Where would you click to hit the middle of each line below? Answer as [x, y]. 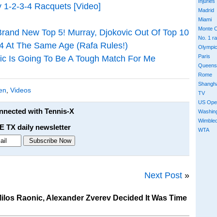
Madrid [206, 10]
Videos [21, 90]
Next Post [163, 175]
